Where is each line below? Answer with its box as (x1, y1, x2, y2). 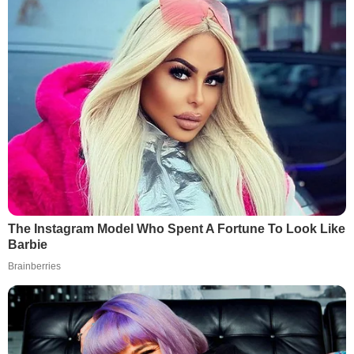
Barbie (8, 237, 47, 251)
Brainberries (8, 260, 61, 272)
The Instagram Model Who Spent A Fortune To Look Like (8, 221, 345, 235)
